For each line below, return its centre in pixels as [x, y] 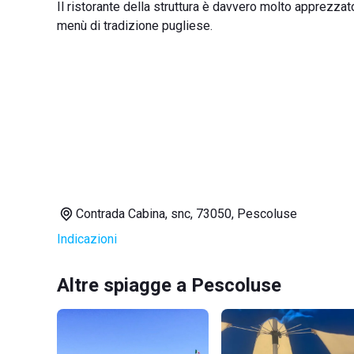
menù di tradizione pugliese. [135, 26]
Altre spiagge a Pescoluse [169, 285]
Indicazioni [87, 239]
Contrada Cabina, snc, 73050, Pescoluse [186, 214]
